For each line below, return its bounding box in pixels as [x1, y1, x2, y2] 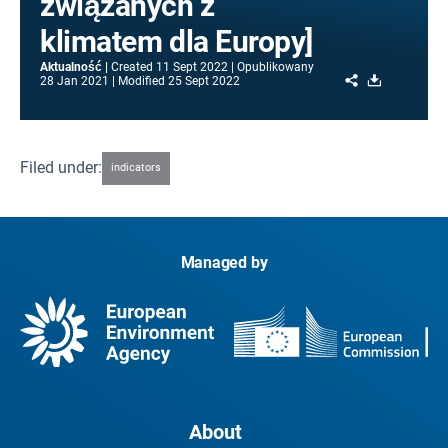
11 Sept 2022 [156, 60, 228, 74]
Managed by [180, 252, 268, 272]
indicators [111, 161, 162, 175]
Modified [118, 74, 165, 88]
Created [111, 60, 153, 74]
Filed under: [20, 158, 102, 178]
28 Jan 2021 [40, 74, 109, 88]
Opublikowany [237, 60, 314, 74]
